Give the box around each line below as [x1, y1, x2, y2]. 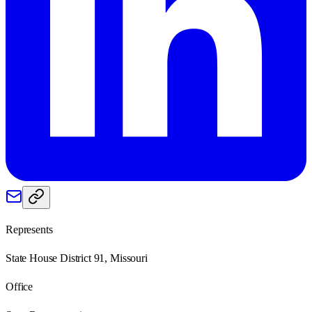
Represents [6, 223, 53, 235]
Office [6, 280, 33, 292]
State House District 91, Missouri [6, 251, 148, 264]
